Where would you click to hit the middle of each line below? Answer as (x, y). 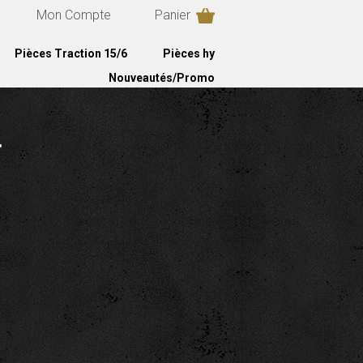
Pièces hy (188, 53)
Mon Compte (73, 15)
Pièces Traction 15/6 (70, 53)
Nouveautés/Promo (161, 78)
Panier (172, 15)
